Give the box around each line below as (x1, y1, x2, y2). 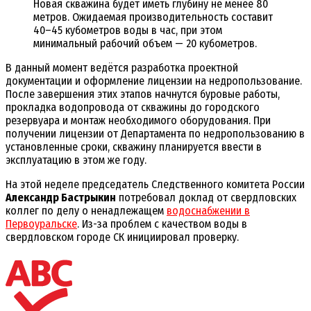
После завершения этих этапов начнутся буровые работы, (6, 87, 280, 101)
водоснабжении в (167, 204, 250, 218)
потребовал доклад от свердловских (116, 191, 296, 205)
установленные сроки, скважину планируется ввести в (6, 140, 262, 154)
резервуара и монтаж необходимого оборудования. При (6, 114, 271, 128)
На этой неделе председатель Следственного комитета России (6, 178, 305, 192)
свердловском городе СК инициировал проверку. (6, 230, 239, 244)
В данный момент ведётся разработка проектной (6, 61, 238, 75)
